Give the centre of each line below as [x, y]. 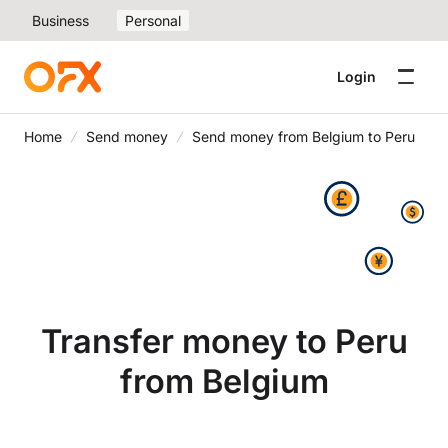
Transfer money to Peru [224, 341]
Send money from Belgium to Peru [303, 136]
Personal [153, 20]
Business [60, 20]
